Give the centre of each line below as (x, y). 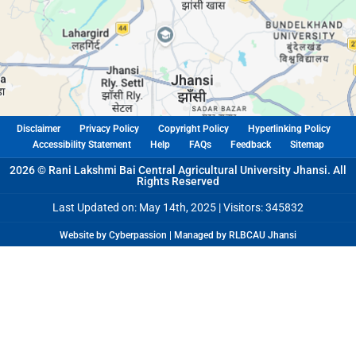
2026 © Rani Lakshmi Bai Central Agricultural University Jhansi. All (178, 170)
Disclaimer (38, 129)
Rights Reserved (178, 182)
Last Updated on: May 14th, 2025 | (138, 208)
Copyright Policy (193, 129)
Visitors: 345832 (263, 208)
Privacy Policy (109, 129)
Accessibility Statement (81, 145)
